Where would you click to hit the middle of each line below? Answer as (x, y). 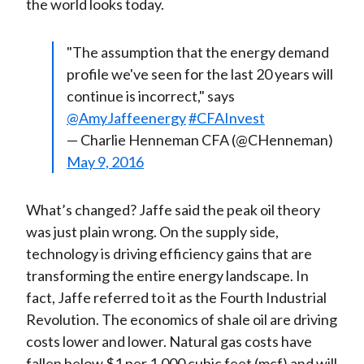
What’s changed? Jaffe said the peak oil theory (173, 210)
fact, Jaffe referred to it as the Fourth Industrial (176, 298)
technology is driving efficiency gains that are (169, 254)
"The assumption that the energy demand (197, 52)
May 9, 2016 (105, 162)
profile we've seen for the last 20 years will (199, 74)
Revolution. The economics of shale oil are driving (181, 320)
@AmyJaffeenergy (126, 118)
